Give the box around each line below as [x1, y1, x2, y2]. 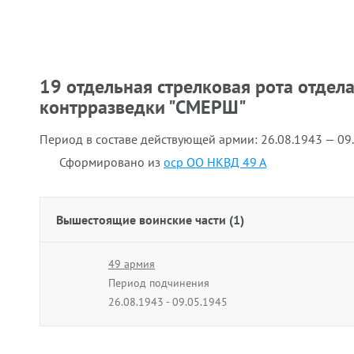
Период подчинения [108, 276, 209, 290]
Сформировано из [59, 154, 164, 170]
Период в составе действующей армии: [40, 131, 261, 147]
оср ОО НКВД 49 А [164, 154, 266, 170]
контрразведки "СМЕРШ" [40, 95, 247, 119]
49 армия [108, 257, 155, 271]
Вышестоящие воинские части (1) [56, 212, 244, 228]
